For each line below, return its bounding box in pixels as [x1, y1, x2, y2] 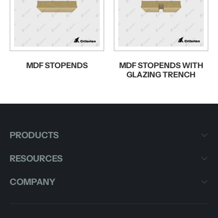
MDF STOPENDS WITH [119, 60, 203, 70]
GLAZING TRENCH [127, 69, 196, 79]
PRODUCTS [10, 129, 59, 141]
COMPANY [10, 176, 55, 187]
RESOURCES [10, 153, 63, 164]
